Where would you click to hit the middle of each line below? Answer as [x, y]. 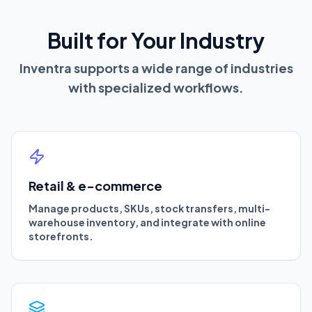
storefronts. [61, 236]
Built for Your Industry [156, 40]
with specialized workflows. [156, 87]
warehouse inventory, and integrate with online [147, 222]
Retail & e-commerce [95, 185]
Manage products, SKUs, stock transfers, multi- [149, 208]
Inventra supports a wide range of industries [156, 68]
